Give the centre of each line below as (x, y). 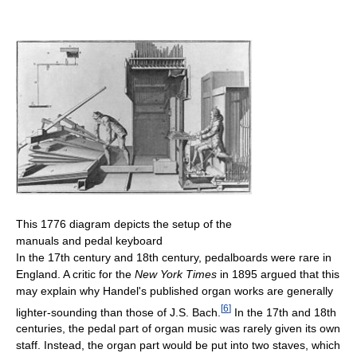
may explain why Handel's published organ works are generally (175, 290)
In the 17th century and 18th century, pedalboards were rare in (174, 257)
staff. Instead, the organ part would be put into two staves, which (178, 345)
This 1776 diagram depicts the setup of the (124, 224)
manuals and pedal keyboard (89, 240)
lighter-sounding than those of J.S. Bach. (118, 312)
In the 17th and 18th (284, 312)
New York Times (176, 274)
